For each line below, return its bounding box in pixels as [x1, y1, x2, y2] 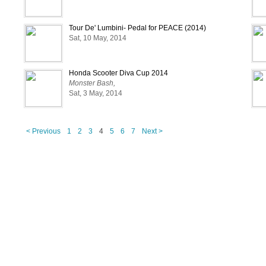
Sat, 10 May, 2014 [69, 34, 126, 42]
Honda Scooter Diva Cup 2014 [69, 69, 168, 77]
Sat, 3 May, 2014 [69, 89, 122, 97]
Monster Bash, [69, 79, 115, 87]
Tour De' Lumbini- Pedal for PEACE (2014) [69, 24, 206, 32]
